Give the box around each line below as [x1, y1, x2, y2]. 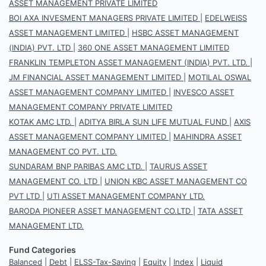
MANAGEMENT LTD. [9, 220, 84, 230]
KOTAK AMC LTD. [9, 116, 72, 126]
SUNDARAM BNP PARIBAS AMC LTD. [9, 161, 142, 171]
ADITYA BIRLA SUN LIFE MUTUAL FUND [79, 116, 227, 126]
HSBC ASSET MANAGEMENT [132, 27, 239, 37]
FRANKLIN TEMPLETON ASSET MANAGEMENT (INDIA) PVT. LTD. [9, 57, 248, 67]
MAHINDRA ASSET [173, 131, 242, 141]
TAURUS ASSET [150, 161, 207, 171]
